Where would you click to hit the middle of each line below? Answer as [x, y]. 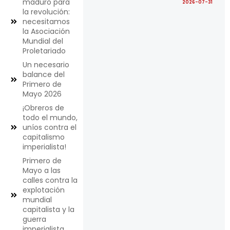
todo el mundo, [50, 117]
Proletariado [44, 51]
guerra [34, 219]
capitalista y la [49, 209]
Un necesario [46, 64]
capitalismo [44, 137]
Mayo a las [42, 170]
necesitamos [46, 21]
